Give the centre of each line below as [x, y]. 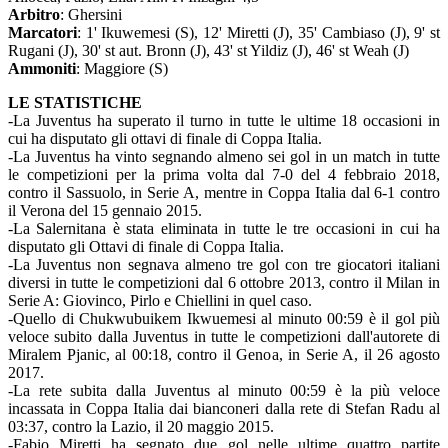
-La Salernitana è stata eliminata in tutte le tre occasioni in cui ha [224, 228]
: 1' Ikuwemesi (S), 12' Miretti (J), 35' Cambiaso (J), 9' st [258, 32]
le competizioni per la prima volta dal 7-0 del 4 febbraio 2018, [224, 174]
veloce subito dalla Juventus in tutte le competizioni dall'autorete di [224, 336]
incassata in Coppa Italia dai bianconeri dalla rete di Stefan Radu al [224, 408]
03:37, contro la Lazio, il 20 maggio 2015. [141, 426]
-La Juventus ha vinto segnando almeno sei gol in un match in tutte [224, 156]
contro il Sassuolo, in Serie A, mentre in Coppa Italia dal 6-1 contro [224, 192]
